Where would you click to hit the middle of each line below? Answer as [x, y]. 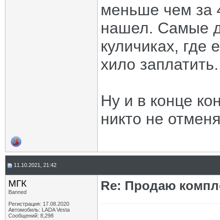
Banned [17, 192]
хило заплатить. [160, 64]
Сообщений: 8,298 [31, 216]
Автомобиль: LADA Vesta [39, 210]
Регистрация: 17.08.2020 [39, 204]
